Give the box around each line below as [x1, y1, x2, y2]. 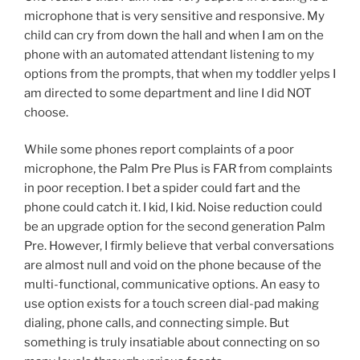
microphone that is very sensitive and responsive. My [24, 8, 325, 23]
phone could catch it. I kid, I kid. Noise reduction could [24, 200, 322, 215]
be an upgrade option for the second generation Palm [24, 219, 325, 235]
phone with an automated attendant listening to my [24, 47, 314, 62]
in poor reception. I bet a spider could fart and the [24, 181, 301, 196]
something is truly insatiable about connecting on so [24, 335, 320, 350]
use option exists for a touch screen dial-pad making [24, 297, 319, 312]
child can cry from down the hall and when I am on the [24, 27, 324, 43]
